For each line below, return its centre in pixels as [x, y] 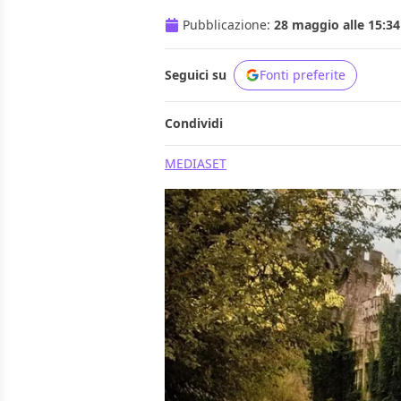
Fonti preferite [303, 75]
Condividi [194, 124]
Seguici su [196, 75]
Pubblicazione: [228, 25]
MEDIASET [196, 164]
